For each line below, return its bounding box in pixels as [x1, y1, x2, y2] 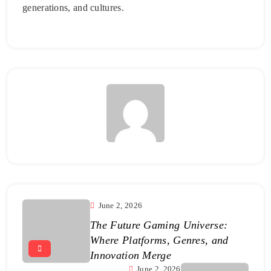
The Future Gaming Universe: [90, 218, 228, 231]
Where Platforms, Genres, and [90, 233, 229, 246]
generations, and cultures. [22, 2, 124, 13]
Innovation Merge [90, 249, 171, 261]
